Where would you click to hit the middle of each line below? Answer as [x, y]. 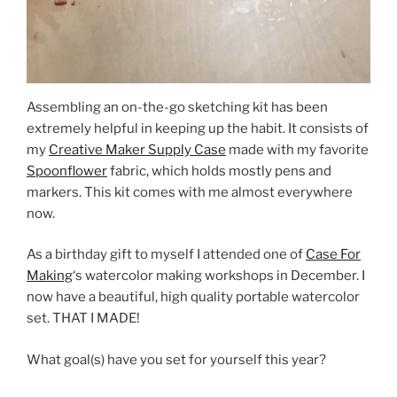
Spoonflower [67, 171]
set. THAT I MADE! [83, 319]
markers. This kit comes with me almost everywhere [190, 192]
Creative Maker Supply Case [137, 149]
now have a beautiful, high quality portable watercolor [193, 297]
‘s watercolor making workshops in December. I [219, 276]
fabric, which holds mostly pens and [219, 171]
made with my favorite [297, 149]
